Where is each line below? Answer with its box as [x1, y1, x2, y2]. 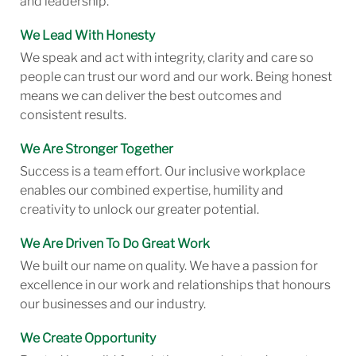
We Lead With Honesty [19, 28, 155, 44]
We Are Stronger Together [19, 141, 173, 157]
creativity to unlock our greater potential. [19, 202, 259, 218]
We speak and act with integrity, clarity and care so [19, 50, 314, 66]
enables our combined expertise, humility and [19, 183, 284, 199]
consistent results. [19, 107, 126, 123]
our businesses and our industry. [19, 296, 206, 312]
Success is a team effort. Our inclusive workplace [19, 164, 305, 180]
